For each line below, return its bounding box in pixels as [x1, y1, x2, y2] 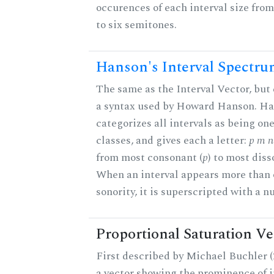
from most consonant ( [96, 149, 202, 166]
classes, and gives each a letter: [96, 132, 249, 149]
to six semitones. [96, 17, 177, 34]
